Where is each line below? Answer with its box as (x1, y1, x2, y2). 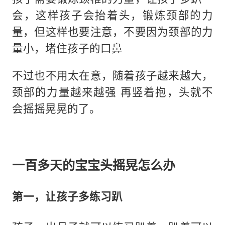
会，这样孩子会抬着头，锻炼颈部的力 (12, 7, 213, 22)
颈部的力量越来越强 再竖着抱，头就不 (12, 84, 213, 99)
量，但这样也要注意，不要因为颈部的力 (12, 24, 213, 39)
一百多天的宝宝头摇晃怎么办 (12, 156, 175, 173)
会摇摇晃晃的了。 (12, 101, 100, 116)
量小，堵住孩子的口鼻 (12, 40, 123, 55)
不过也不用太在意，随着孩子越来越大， (12, 68, 213, 83)
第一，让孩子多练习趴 (12, 188, 123, 203)
